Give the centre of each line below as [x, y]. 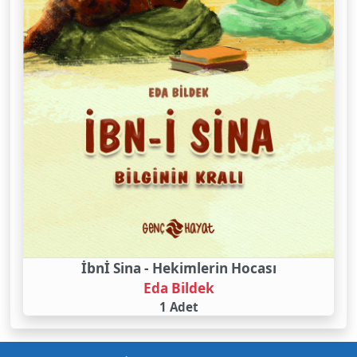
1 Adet [178, 307]
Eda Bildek [178, 288]
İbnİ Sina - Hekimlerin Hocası [178, 269]
